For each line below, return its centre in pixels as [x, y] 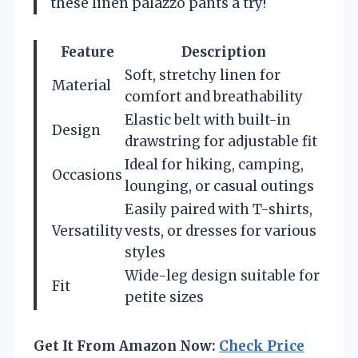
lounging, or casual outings [219, 187]
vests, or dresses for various [221, 231]
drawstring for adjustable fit [221, 142]
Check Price [262, 346]
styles [145, 253]
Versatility [88, 231]
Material [82, 86]
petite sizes [164, 298]
